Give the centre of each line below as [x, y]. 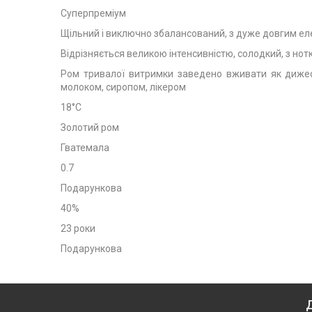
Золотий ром [90, 127]
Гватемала [85, 148]
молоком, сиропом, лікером [123, 87]
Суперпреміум [93, 13]
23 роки [78, 228]
